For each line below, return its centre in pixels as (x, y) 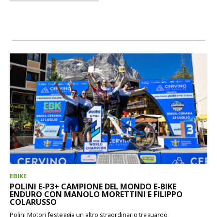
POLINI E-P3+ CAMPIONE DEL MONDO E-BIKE (93, 186)
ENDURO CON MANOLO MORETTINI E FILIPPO (96, 194)
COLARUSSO (33, 202)
